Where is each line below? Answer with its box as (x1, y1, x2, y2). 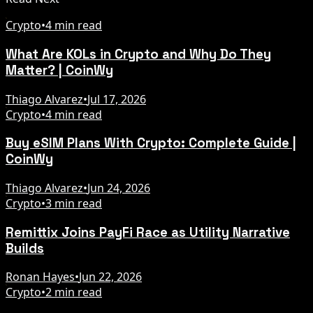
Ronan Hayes (6, 269, 75, 285)
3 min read (45, 196, 102, 211)
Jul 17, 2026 (87, 91, 146, 107)
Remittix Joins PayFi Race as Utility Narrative (6, 224, 290, 240)
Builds (6, 240, 44, 256)
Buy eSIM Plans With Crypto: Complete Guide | (6, 135, 296, 152)
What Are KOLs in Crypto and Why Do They (6, 45, 271, 62)
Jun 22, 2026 (79, 269, 142, 285)
